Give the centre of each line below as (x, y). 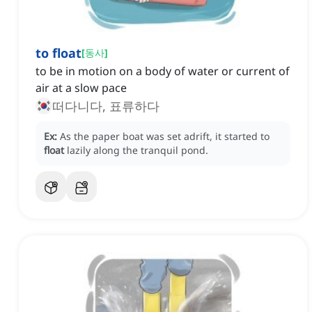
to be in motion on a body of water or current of (163, 71)
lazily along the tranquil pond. (138, 150)
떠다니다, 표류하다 (106, 106)
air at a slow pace (81, 88)
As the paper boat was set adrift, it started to (165, 136)
